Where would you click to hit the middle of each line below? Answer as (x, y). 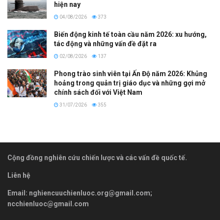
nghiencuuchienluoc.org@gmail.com (90, 193)
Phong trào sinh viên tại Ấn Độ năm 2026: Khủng (131, 74)
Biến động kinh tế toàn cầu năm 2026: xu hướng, (130, 35)
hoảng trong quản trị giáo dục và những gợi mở (130, 83)
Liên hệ (19, 176)
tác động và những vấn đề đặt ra (105, 44)
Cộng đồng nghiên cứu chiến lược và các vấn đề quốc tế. (97, 158)
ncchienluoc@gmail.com (48, 204)
